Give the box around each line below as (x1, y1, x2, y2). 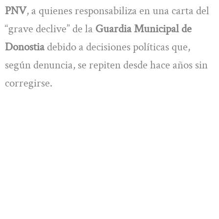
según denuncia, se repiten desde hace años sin (5, 57, 208, 72)
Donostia (5, 39, 44, 54)
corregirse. (5, 75, 52, 90)
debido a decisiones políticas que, (44, 39, 190, 54)
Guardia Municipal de (95, 21, 192, 36)
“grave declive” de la (5, 21, 95, 36)
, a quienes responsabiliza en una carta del (26, 3, 209, 18)
